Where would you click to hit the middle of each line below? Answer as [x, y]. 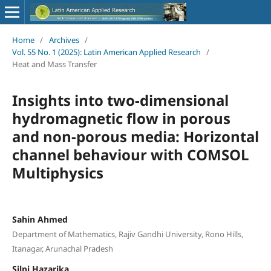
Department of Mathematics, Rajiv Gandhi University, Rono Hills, [127, 234]
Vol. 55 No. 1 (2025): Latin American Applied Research [106, 52]
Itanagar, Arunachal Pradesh [62, 248]
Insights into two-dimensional [120, 100]
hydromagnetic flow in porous [121, 118]
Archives [64, 40]
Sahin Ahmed [40, 219]
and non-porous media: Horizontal [135, 136]
